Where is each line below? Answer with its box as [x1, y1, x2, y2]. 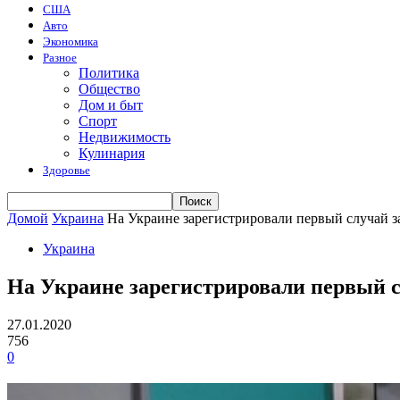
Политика [79, 65, 139, 80]
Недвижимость [79, 129, 171, 145]
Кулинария [79, 146, 145, 161]
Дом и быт [79, 97, 143, 112]
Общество [79, 81, 140, 96]
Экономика [43, 35, 98, 48]
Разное [43, 51, 77, 64]
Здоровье [43, 163, 90, 177]
